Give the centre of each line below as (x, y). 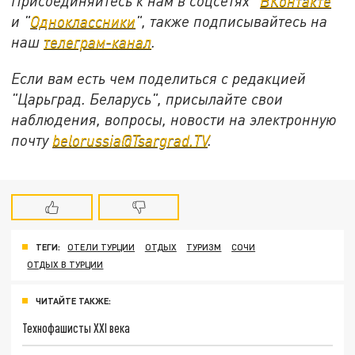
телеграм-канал (98, 42)
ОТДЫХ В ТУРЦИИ (65, 264)
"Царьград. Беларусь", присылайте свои (147, 99)
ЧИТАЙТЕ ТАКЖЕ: (73, 300)
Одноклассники (83, 21)
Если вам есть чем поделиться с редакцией (159, 78)
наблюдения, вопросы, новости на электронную (174, 120)
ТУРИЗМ (204, 246)
